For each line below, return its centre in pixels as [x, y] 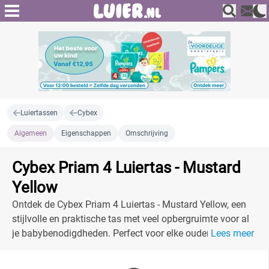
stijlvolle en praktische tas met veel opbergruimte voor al [131, 219]
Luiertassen [39, 113]
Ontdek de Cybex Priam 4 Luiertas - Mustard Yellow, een [129, 204]
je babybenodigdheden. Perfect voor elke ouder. [112, 233]
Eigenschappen [86, 133]
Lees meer [232, 233]
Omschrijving [147, 133]
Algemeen [31, 133]
